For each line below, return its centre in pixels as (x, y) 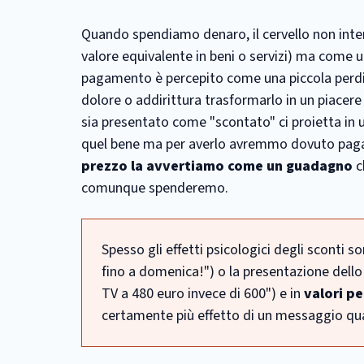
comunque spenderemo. (155, 188)
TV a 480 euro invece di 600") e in (203, 294)
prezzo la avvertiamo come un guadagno (217, 166)
